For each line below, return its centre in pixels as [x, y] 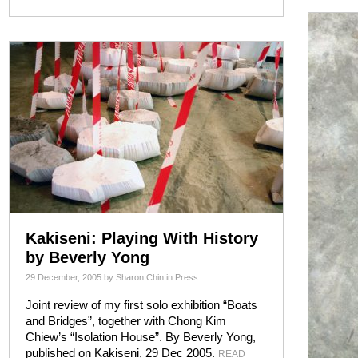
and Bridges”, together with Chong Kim [126, 321]
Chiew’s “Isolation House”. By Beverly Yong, [141, 337]
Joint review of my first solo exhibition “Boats [141, 305]
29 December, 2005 [64, 277]
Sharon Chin [140, 277]
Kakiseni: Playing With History [142, 238]
